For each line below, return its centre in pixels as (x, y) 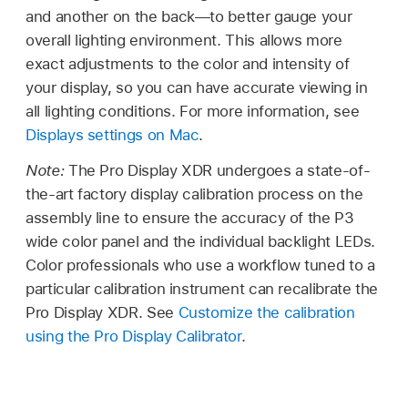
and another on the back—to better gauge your (189, 17)
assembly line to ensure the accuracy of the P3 (190, 217)
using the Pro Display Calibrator (133, 336)
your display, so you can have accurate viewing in (197, 88)
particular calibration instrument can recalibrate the (202, 288)
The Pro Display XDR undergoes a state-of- (219, 170)
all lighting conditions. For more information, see (193, 112)
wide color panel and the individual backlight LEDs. (200, 241)
